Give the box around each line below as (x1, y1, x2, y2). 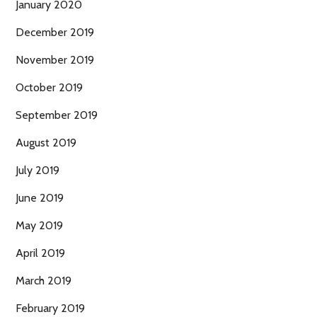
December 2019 (16, 25, 94, 40)
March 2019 (16, 274, 71, 288)
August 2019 (16, 136, 76, 150)
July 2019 (16, 163, 59, 178)
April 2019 (16, 246, 65, 260)
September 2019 (16, 108, 98, 122)
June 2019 (16, 191, 64, 205)
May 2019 (16, 219, 63, 233)
